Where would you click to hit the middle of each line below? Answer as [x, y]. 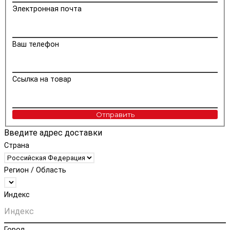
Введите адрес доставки [53, 132]
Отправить [115, 114]
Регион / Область [35, 170]
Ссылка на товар [42, 80]
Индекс [17, 195]
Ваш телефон [36, 44]
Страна [17, 145]
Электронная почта [47, 9]
